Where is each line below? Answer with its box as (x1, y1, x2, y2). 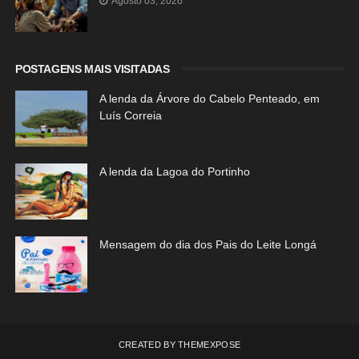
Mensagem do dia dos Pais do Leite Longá (99, 238, 317, 251)
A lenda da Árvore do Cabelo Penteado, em (99, 92, 320, 105)
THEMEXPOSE (178, 340, 241, 349)
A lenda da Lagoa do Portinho (99, 165, 250, 178)
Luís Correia (99, 109, 162, 122)
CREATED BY (118, 340, 179, 349)
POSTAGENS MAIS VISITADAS (14, 63, 170, 75)
